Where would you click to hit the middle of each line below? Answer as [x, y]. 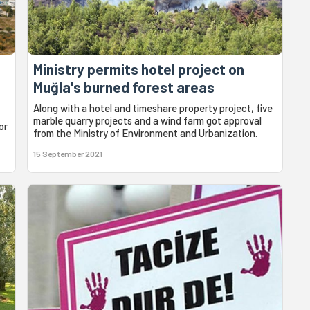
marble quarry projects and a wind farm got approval [148, 120]
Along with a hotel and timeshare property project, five [153, 108]
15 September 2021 [68, 153]
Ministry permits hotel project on [139, 69]
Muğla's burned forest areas [124, 86]
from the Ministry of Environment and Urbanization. [146, 133]
